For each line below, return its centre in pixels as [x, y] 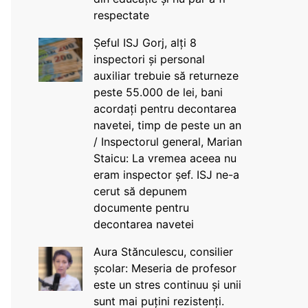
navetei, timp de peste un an [167, 125]
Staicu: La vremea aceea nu [165, 158]
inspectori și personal [149, 59]
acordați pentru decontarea [165, 109]
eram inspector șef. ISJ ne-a [166, 175]
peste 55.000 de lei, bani [158, 92]
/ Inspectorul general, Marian [167, 142]
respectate [121, 15]
